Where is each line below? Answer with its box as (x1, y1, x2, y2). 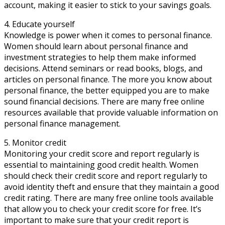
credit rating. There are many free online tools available (4, 192, 213, 203)
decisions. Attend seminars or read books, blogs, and (4, 62, 202, 74)
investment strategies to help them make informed (4, 51, 196, 63)
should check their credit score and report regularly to (4, 170, 207, 181)
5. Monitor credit (4, 137, 66, 148)
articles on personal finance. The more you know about (4, 73, 212, 85)
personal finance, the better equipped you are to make (4, 84, 209, 96)
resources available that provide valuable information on (4, 106, 218, 118)
